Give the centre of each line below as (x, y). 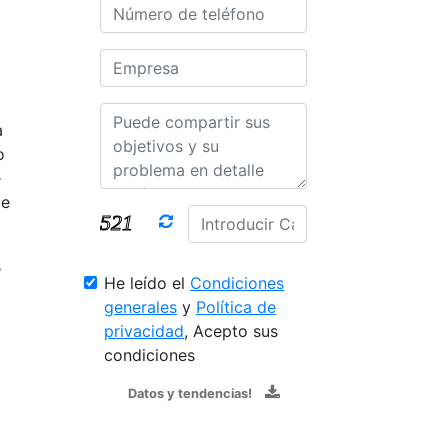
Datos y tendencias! (189, 393)
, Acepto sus (231, 330)
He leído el (147, 282)
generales (140, 306)
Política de (236, 306)
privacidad (144, 330)
